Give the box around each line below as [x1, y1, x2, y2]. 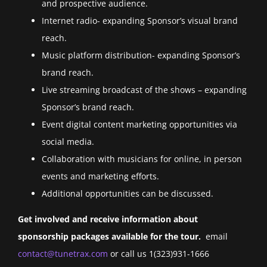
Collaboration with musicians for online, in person [42, 153, 242, 165]
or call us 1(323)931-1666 [108, 248, 209, 260]
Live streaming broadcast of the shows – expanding [42, 84, 247, 96]
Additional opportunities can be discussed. [42, 188, 213, 200]
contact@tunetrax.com [18, 248, 108, 260]
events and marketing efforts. [42, 170, 159, 182]
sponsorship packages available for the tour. [18, 231, 203, 243]
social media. [42, 136, 94, 148]
